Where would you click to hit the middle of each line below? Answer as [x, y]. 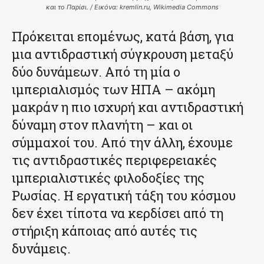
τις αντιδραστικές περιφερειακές [114, 160]
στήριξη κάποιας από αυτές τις [105, 230]
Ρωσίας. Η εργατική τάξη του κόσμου [124, 195]
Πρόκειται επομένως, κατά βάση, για [123, 36]
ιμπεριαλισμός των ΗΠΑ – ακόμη [113, 89]
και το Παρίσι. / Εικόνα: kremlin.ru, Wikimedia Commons [132, 7]
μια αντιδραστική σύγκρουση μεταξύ [123, 54]
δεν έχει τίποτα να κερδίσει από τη [118, 213]
